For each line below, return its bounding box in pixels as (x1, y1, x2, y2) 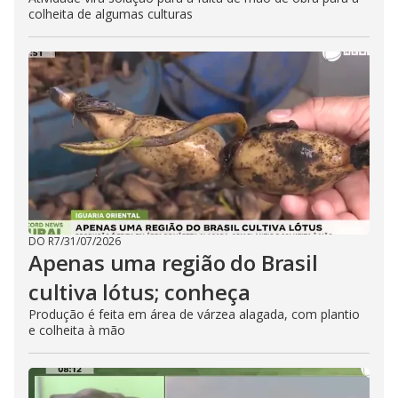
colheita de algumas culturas (28, 5, 193, 22)
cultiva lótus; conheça (28, 277, 251, 306)
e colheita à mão (28, 322, 125, 338)
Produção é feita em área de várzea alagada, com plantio (28, 306, 360, 322)
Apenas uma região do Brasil (28, 248, 318, 277)
